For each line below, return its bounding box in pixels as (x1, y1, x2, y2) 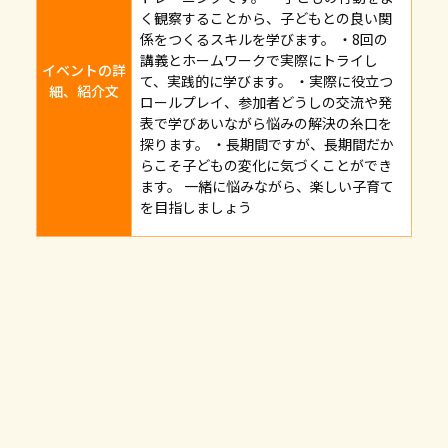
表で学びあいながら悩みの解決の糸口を (140, 112, 392, 133)
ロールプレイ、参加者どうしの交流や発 (140, 91, 392, 112)
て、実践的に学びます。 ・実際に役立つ (140, 70, 393, 91)
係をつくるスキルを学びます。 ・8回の (140, 28, 388, 49)
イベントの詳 (42, 60, 126, 81)
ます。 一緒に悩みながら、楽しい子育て (140, 175, 394, 196)
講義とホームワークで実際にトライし (140, 49, 378, 70)
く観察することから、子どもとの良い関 (140, 7, 392, 28)
